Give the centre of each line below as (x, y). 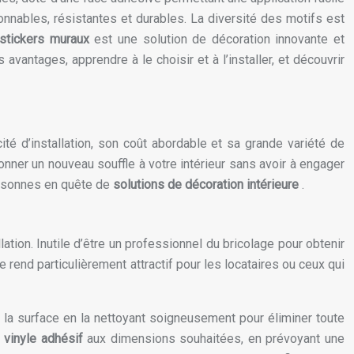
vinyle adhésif (45, 339)
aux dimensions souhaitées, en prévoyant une (216, 339)
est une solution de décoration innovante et (219, 40)
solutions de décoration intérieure (207, 185)
